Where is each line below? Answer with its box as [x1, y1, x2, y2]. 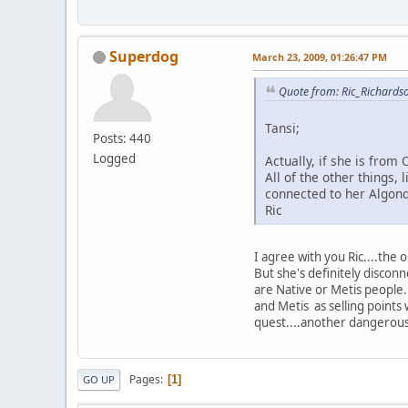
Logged [93, 149, 136, 167]
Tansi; [265, 119, 300, 138]
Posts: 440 [93, 129, 151, 147]
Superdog [109, 46, 178, 66]
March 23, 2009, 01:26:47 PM [252, 49, 387, 64]
